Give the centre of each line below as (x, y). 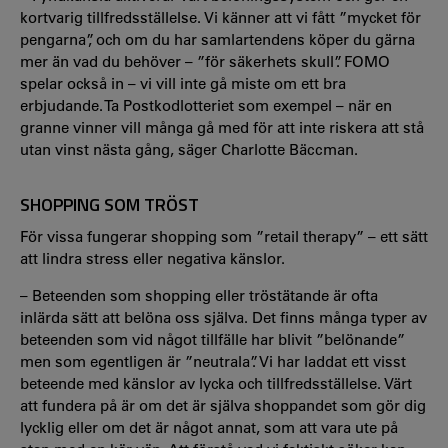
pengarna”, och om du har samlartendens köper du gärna (217, 39)
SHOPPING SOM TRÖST (109, 204)
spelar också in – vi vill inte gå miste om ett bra (183, 83)
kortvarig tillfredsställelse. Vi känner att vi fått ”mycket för (220, 17)
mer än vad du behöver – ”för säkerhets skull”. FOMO (205, 61)
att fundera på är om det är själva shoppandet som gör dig (223, 405)
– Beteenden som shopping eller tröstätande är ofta (199, 295)
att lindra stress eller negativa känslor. (152, 258)
